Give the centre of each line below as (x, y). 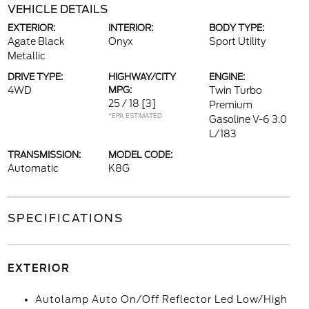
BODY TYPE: (237, 28)
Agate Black (36, 41)
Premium (231, 105)
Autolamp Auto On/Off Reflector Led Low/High (161, 299)
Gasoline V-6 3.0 (248, 119)
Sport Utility (238, 41)
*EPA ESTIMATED (135, 116)
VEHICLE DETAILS (57, 9)
